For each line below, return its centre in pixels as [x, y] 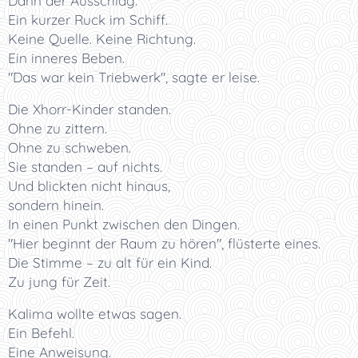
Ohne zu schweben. [70, 147]
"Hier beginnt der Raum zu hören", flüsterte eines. [164, 243]
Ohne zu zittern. [58, 128]
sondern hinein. [56, 205]
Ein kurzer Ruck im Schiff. [88, 20]
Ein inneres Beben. [66, 58]
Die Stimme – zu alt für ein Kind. [110, 263]
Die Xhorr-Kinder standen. [89, 109]
